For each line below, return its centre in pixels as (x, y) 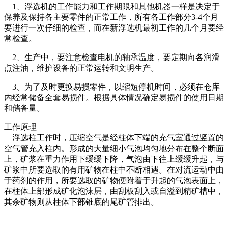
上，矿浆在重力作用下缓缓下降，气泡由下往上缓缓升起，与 (114, 159)
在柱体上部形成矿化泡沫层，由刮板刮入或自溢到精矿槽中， (114, 191)
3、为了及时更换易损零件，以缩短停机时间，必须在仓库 (112, 87)
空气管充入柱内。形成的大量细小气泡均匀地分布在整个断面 (114, 148)
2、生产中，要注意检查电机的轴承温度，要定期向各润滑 (112, 57)
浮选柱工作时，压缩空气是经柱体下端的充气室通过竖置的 (114, 138)
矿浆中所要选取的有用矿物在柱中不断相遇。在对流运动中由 (114, 170)
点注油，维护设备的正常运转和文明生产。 (82, 68)
